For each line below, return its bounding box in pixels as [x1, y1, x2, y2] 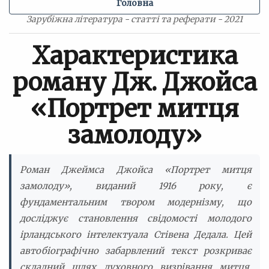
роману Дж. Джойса [12, 67, 257, 97]
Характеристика [31, 41, 238, 71]
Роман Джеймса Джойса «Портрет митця [20, 164, 252, 175]
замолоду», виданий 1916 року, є [20, 180, 252, 192]
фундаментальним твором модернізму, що [20, 196, 252, 208]
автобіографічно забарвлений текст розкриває [20, 245, 252, 256]
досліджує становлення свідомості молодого [20, 213, 252, 224]
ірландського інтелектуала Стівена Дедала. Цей [20, 229, 252, 240]
